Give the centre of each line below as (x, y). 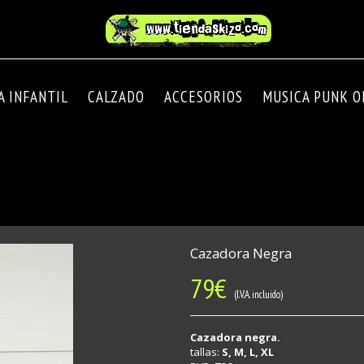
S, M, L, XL (248, 352)
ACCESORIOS (204, 97)
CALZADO (116, 97)
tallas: (206, 352)
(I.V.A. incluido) (255, 295)
